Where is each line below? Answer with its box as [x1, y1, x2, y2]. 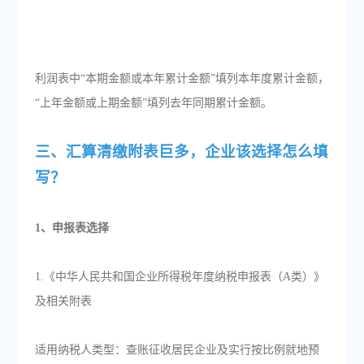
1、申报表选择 [34, 222, 109, 234]
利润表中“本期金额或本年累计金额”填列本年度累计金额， [34, 72, 329, 84]
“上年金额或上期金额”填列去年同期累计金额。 [34, 97, 272, 109]
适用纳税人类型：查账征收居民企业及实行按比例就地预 [34, 344, 319, 356]
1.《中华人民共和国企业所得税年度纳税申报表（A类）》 [34, 271, 325, 283]
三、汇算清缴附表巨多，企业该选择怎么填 [34, 143, 328, 160]
